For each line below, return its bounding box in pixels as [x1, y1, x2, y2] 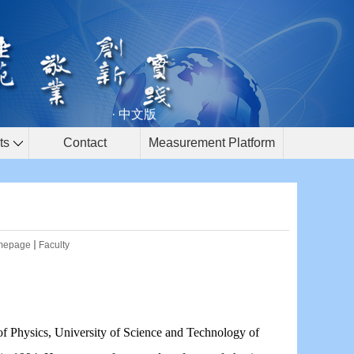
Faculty [39, 239, 70, 250]
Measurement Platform [149, 136, 275, 149]
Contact [62, 136, 107, 149]
